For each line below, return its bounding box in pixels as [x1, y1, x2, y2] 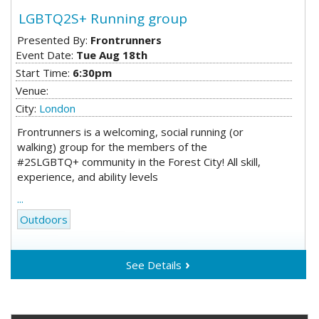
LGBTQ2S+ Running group [19, 9, 188, 28]
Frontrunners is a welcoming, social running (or [17, 124, 244, 139]
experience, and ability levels [17, 169, 159, 184]
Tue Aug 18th [76, 48, 148, 63]
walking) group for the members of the [17, 139, 208, 154]
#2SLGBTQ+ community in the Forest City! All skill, [17, 154, 261, 169]
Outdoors [20, 212, 68, 227]
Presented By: [17, 33, 91, 48]
